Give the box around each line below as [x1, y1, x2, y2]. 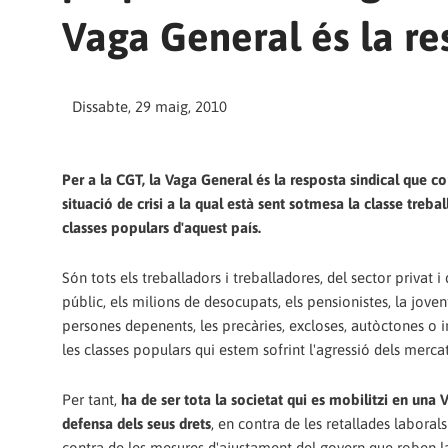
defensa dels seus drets [62, 415, 211, 433]
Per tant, [62, 391, 121, 409]
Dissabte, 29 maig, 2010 [72, 98, 227, 116]
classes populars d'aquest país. [62, 218, 261, 236]
